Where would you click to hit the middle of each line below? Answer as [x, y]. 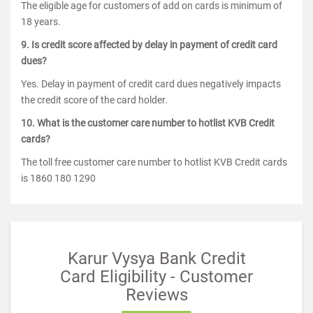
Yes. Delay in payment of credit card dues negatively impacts [151, 84]
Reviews [156, 295]
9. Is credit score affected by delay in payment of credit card [149, 45]
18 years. [41, 22]
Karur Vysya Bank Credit [156, 259]
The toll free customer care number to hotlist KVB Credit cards [154, 162]
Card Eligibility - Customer [156, 277]
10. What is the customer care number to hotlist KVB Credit [148, 123]
